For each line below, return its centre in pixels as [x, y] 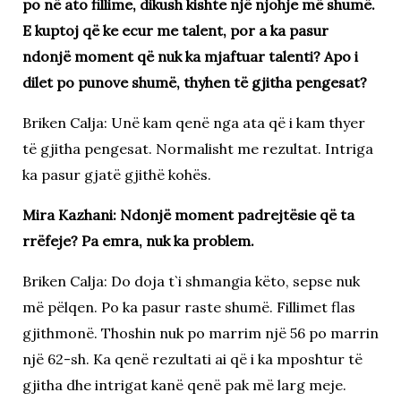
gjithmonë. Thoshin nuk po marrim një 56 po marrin [200, 333]
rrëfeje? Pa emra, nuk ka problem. [138, 240]
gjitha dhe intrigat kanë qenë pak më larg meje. [184, 384]
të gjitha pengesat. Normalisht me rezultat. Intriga [197, 148]
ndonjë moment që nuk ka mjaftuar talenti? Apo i [190, 56]
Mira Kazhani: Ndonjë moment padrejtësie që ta [188, 214]
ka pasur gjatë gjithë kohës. [116, 174]
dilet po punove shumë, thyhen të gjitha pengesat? [194, 82]
